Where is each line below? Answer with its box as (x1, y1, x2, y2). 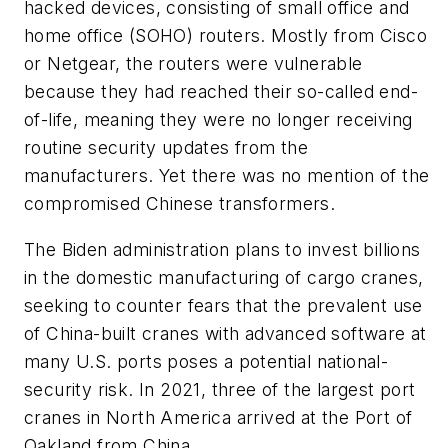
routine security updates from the (24, 137, 309, 159)
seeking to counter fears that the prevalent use (24, 294, 423, 316)
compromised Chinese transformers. (24, 193, 336, 215)
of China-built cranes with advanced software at (24, 322, 427, 344)
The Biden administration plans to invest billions (24, 238, 421, 260)
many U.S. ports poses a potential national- (24, 350, 389, 372)
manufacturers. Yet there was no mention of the (24, 165, 430, 187)
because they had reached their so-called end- (24, 81, 418, 103)
